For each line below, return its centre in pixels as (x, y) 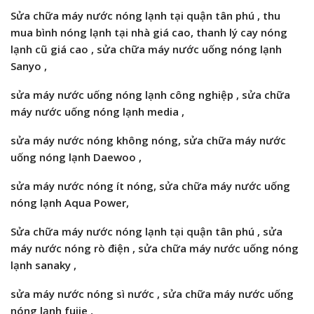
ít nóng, (135, 186)
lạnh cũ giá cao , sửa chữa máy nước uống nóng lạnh (146, 49)
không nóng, (149, 141)
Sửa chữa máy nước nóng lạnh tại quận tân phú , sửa (146, 232)
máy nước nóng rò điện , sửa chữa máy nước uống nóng (155, 248)
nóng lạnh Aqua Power (68, 203)
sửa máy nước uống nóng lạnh (89, 95)
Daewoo (116, 157)
